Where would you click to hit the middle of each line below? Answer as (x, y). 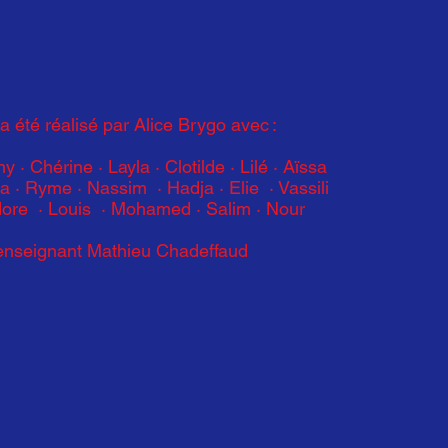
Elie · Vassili (276, 187)
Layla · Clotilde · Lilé (187, 166)
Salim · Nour (253, 208)
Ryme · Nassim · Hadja (119, 187)
